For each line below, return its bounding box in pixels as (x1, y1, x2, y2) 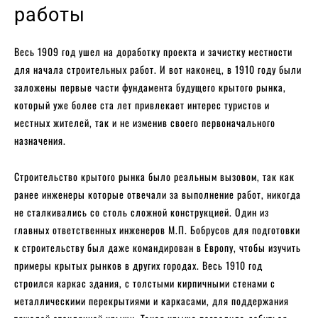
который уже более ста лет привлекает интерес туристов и (14, 97, 270, 113)
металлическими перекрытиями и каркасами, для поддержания (14, 293, 289, 309)
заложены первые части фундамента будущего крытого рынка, (14, 79, 286, 95)
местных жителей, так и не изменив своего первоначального (14, 115, 275, 131)
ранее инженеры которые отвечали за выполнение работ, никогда (14, 187, 301, 202)
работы (14, 4, 85, 27)
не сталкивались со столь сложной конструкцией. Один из (14, 204, 269, 220)
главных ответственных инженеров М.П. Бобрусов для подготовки (14, 222, 300, 238)
